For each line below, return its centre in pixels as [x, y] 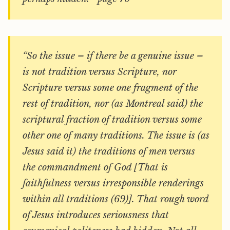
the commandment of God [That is [95, 167]
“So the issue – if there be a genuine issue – [113, 56]
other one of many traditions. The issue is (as [116, 136]
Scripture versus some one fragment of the [110, 88]
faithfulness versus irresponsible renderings [113, 183]
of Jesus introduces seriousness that [96, 215]
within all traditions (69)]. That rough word [116, 199]
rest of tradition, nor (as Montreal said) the [113, 104]
